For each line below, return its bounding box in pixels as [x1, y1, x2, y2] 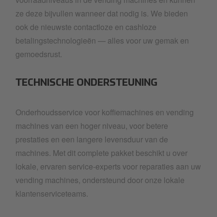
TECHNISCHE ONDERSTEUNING [15, 78, 157, 88]
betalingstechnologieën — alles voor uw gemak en [15, 35, 189, 46]
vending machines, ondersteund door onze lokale [15, 174, 185, 186]
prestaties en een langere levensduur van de [15, 134, 168, 145]
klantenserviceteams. [15, 188, 88, 199]
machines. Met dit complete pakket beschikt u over [15, 147, 187, 158]
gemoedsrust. [15, 48, 62, 60]
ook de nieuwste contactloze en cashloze [15, 21, 156, 32]
